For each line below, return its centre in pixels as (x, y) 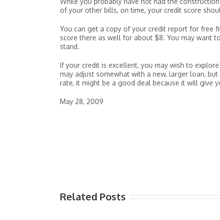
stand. (70, 46)
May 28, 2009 (82, 101)
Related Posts (93, 196)
